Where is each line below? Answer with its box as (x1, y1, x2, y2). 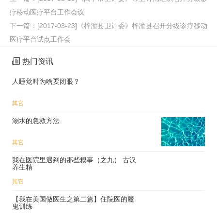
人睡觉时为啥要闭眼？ (12, 77, 80, 85)
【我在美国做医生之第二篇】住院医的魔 (12, 195, 134, 203)
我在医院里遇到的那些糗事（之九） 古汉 (12, 155, 123, 164)
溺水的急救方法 (12, 116, 60, 124)
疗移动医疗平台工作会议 (10, 8, 84, 16)
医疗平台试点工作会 (10, 35, 71, 43)
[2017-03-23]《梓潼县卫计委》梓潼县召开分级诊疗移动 (37, 21, 208, 30)
